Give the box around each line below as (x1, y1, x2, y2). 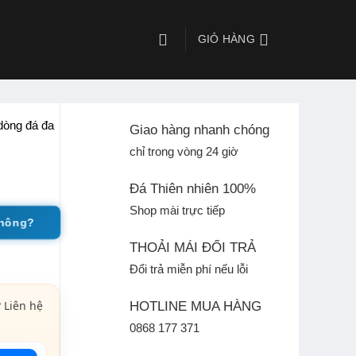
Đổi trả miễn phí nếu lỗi (130, 263, 249, 276)
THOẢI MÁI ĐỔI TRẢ (130, 240, 257, 255)
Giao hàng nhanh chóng (130, 122, 270, 137)
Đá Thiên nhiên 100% (130, 181, 257, 196)
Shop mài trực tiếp (130, 204, 226, 217)
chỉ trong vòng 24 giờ (130, 145, 239, 158)
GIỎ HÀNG (197, 33, 255, 45)
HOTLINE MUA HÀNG (130, 299, 262, 314)
